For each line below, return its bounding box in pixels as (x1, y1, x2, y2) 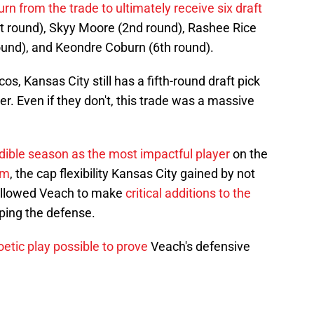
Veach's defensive (148, 239, 250, 254)
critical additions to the (125, 186, 251, 201)
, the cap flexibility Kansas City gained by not (10, 166, 255, 182)
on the (230, 146, 268, 162)
